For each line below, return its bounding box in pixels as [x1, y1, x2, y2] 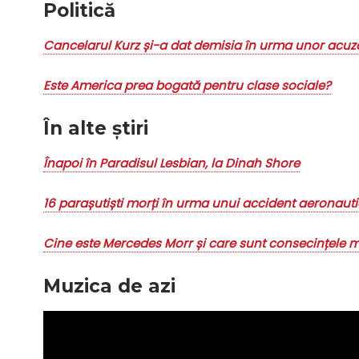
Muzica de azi [42, 275, 175, 298]
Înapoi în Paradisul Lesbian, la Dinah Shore [42, 155, 300, 172]
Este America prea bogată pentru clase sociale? [42, 77, 331, 95]
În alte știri [42, 117, 148, 140]
